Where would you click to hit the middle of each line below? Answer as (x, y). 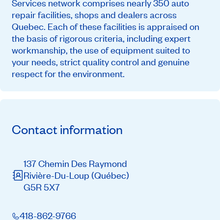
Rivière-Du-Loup (57, 175)
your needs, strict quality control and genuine (101, 62)
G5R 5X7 (42, 187)
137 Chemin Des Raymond (75, 163)
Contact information (67, 129)
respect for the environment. (68, 74)
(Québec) (110, 175)
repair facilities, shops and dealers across (94, 15)
